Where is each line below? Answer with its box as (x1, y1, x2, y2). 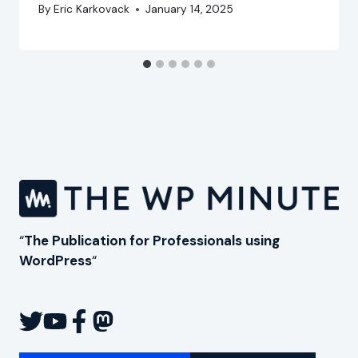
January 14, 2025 (145, 2, 234, 16)
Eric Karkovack (54, 2, 130, 16)
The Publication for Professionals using (24, 232, 280, 250)
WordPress (19, 252, 92, 270)
